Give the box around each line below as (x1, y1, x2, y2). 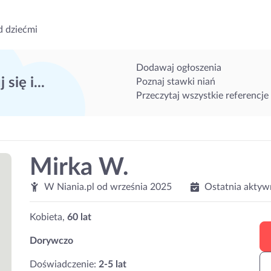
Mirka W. (30, 155, 129, 180)
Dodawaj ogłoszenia (135, 62, 221, 73)
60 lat (67, 212, 91, 222)
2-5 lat (99, 260, 126, 269)
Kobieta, (30, 212, 67, 222)
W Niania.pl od (42, 182, 110, 192)
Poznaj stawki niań (135, 76, 215, 87)
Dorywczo (30, 236, 73, 246)
